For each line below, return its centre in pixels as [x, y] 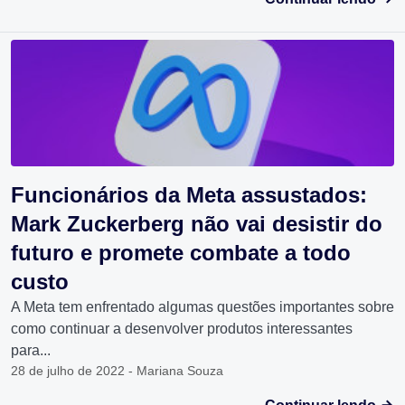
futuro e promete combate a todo [181, 253]
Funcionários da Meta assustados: [189, 195]
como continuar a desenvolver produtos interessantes [182, 329]
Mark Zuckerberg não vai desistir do [197, 224]
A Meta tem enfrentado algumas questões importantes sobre [202, 307]
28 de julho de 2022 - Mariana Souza [117, 371]
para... [31, 351]
